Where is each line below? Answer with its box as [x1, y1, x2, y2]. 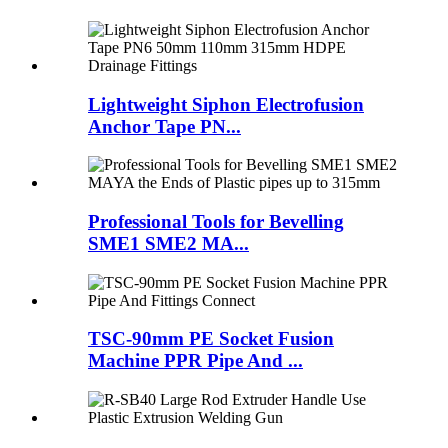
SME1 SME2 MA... [88, 232, 249, 254]
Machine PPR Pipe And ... [88, 350, 303, 372]
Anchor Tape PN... [88, 115, 241, 137]
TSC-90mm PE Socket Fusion [88, 328, 334, 350]
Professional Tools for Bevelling [88, 210, 344, 232]
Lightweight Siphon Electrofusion [88, 93, 364, 115]
